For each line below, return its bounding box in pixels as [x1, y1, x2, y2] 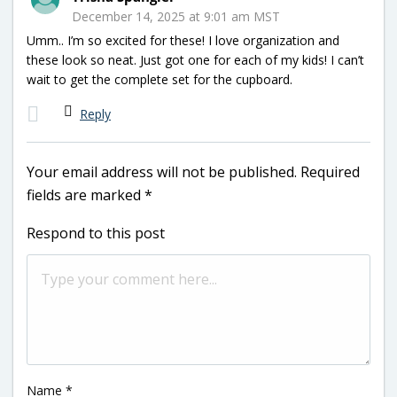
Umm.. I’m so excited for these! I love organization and [27, 31, 339, 49]
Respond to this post [27, 222, 165, 243]
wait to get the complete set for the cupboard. [27, 70, 292, 88]
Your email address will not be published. [27, 161, 297, 182]
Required [300, 161, 360, 182]
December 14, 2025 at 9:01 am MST [72, 7, 280, 25]
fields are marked [27, 184, 144, 205]
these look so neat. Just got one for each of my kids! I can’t [27, 51, 364, 68]
